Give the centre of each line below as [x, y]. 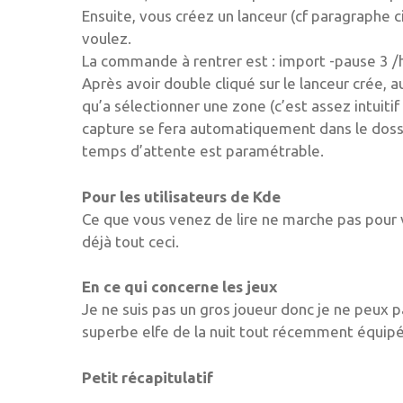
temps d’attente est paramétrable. [203, 151]
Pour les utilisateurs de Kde [181, 196]
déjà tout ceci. [130, 241]
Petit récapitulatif [148, 377]
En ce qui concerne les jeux [179, 287]
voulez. [107, 39]
